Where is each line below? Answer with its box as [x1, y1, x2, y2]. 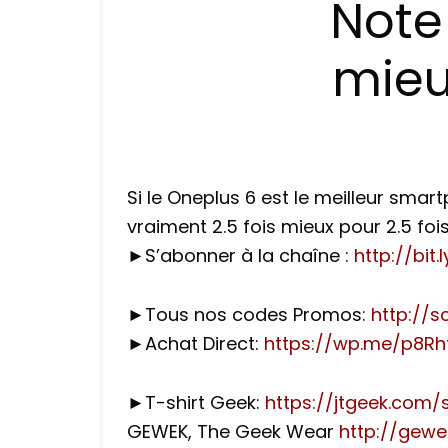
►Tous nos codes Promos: [127, 302, 371, 327]
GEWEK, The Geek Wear [127, 419, 339, 444]
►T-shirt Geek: [127, 390, 265, 415]
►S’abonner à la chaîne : [127, 243, 354, 268]
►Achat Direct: [127, 331, 264, 356]
